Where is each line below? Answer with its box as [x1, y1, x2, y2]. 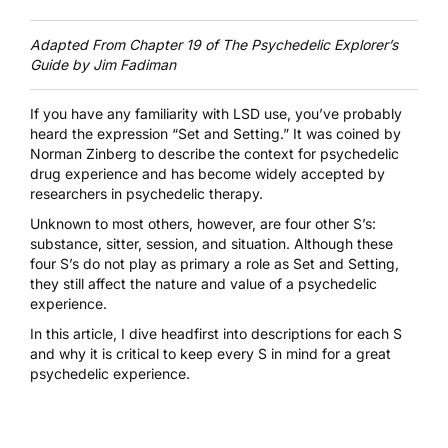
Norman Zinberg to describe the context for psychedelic [30, 145, 399, 163]
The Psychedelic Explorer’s [222, 36, 398, 54]
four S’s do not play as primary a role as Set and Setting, [30, 255, 399, 273]
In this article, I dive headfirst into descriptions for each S [30, 325, 402, 343]
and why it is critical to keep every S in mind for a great [30, 345, 391, 363]
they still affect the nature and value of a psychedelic [30, 275, 377, 293]
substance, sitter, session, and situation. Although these [30, 235, 393, 253]
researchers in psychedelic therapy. [30, 185, 263, 203]
